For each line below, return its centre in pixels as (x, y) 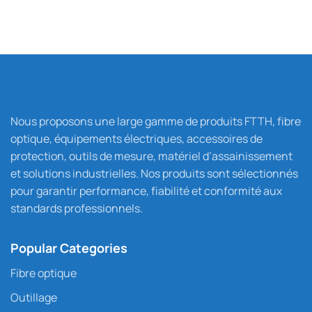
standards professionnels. (77, 208)
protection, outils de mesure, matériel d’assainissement (151, 156)
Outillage (34, 297)
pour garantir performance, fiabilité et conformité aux (146, 190)
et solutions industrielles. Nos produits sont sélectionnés (154, 173)
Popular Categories (69, 248)
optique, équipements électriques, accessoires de (136, 138)
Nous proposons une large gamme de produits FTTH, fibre (156, 121)
